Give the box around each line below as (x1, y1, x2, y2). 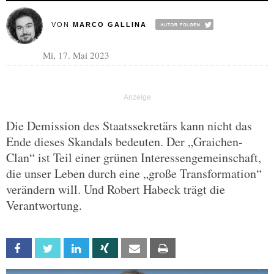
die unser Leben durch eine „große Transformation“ (6, 165, 262, 182)
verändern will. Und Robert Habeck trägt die (6, 181, 225, 198)
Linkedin (88, 243, 116, 254)
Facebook (31, 243, 67, 254)
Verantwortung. (6, 197, 82, 213)
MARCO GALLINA (72, 21, 147, 28)
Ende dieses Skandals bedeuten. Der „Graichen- (6, 133, 243, 150)
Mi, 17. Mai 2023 (43, 49, 109, 61)
